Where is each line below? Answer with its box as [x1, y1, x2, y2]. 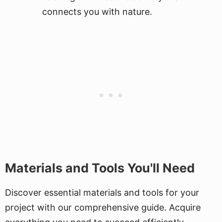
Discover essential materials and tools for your [5, 187, 199, 198]
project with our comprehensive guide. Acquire [5, 202, 201, 213]
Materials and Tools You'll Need [5, 161, 195, 175]
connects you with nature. [42, 6, 152, 17]
